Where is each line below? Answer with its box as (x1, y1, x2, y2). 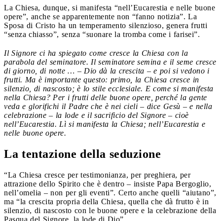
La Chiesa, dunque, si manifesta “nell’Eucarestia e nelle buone (4, 3, 215, 12)
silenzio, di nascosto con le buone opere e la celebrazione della (4, 206, 216, 215)
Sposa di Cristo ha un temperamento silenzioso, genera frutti (4, 21, 207, 30)
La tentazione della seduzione (4, 147, 161, 160)
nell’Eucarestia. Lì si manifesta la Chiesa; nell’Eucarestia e (4, 119, 205, 128)
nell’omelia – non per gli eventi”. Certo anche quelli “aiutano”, (4, 188, 217, 197)
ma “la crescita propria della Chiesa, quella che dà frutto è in (4, 197, 209, 206)
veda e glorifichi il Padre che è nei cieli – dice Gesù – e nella (4, 102, 212, 110)
